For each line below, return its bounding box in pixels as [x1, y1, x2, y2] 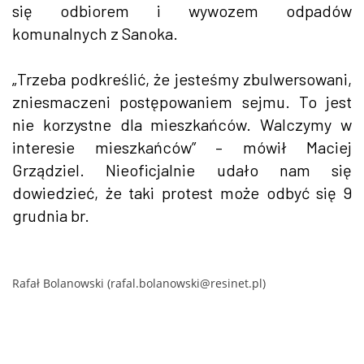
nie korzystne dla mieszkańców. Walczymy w [12, 114, 352, 134]
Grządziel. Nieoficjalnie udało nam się [12, 159, 352, 180]
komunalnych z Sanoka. [12, 23, 178, 43]
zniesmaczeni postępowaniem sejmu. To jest [12, 91, 352, 111]
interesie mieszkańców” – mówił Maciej [12, 136, 352, 157]
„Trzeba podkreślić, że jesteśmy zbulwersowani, [12, 68, 352, 89]
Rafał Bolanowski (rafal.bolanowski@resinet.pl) [12, 275, 266, 291]
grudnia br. [12, 205, 89, 225]
